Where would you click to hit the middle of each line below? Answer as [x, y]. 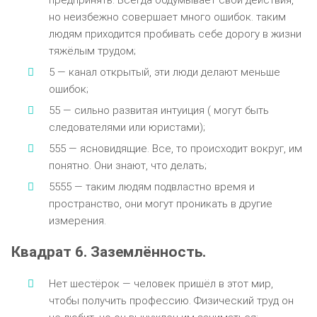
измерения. [77, 220]
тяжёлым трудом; [92, 51]
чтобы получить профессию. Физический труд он [171, 300]
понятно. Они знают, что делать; [127, 165]
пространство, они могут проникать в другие [160, 203]
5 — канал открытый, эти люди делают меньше [164, 72]
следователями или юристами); [127, 127]
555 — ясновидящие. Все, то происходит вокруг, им [175, 148]
